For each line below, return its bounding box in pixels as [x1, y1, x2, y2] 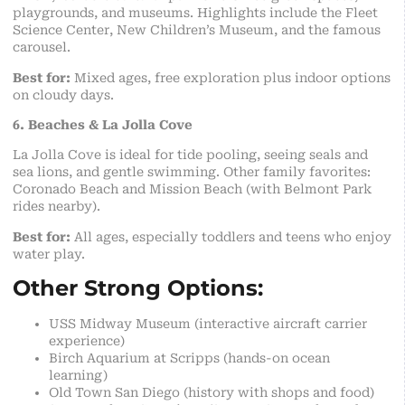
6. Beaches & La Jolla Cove [13, 117, 193, 132]
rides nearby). [13, 199, 100, 214]
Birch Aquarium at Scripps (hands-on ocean [49, 351, 330, 366]
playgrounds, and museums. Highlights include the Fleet [13, 5, 378, 21]
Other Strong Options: [13, 275, 263, 302]
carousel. [13, 40, 71, 55]
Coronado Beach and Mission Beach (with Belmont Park [13, 182, 372, 197]
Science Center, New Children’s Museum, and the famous [13, 23, 381, 38]
